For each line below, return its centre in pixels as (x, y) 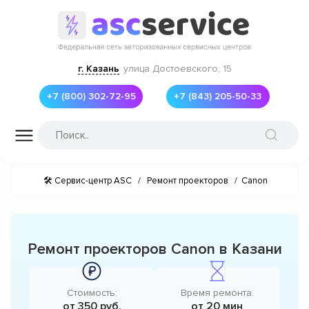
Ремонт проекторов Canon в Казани (154, 249)
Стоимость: (92, 292)
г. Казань (98, 68)
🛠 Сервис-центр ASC (88, 180)
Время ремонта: (217, 292)
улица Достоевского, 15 (177, 68)
